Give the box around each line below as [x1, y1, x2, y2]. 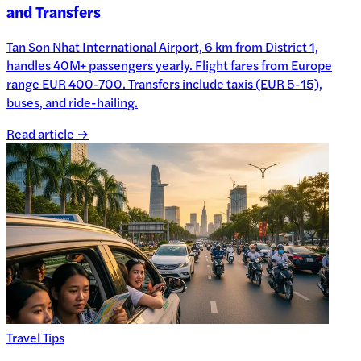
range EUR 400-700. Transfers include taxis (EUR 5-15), [6, 74, 322, 93]
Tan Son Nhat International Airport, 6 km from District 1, [6, 37, 318, 56]
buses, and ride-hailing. [6, 93, 138, 112]
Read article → [6, 124, 89, 143]
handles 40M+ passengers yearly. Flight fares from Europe [6, 56, 332, 75]
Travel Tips [6, 328, 64, 347]
